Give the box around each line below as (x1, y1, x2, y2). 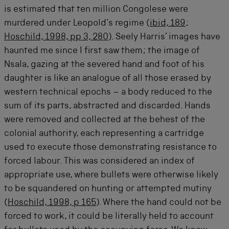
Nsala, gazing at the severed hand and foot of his (4, 60, 204, 70)
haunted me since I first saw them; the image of (4, 47, 200, 56)
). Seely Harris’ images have (108, 33, 220, 42)
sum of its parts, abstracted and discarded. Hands (4, 102, 211, 111)
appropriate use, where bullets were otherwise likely (4, 171, 218, 180)
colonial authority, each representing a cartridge (4, 129, 204, 139)
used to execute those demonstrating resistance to (4, 143, 217, 152)
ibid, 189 (150, 19, 186, 28)
